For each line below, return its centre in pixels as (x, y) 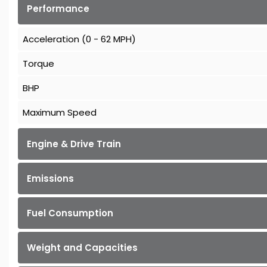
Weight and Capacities (82, 248)
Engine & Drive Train (74, 144)
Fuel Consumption (70, 213)
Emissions (50, 179)
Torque (38, 64)
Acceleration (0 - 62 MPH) (79, 39)
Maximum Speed (60, 113)
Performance (58, 9)
